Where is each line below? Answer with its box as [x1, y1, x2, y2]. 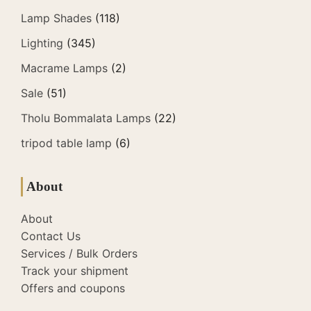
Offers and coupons [21, 280, 125, 295]
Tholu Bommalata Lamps [21, 110, 151, 125]
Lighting [21, 35, 63, 50]
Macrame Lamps [21, 60, 108, 75]
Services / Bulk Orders [21, 246, 137, 260]
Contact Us [21, 228, 81, 243]
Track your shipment [21, 263, 128, 278]
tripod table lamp [21, 135, 112, 150]
